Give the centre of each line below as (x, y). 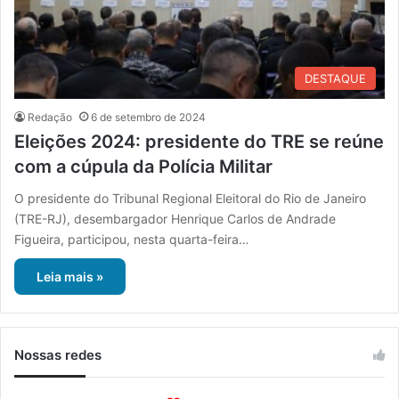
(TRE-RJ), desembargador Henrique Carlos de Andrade (175, 219)
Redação (50, 118)
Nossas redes (58, 355)
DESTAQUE (335, 79)
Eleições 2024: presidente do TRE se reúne (199, 142)
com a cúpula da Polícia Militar (143, 167)
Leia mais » (70, 277)
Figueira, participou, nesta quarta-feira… (132, 240)
